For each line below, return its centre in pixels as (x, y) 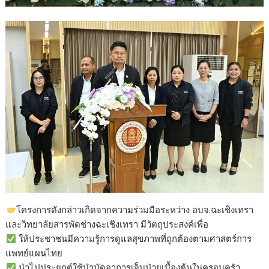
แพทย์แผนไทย (34, 253)
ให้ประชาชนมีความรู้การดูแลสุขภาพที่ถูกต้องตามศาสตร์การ (134, 239)
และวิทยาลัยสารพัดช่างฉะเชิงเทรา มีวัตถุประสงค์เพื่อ (107, 224)
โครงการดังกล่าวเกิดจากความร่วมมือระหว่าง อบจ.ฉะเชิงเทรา (134, 210)
